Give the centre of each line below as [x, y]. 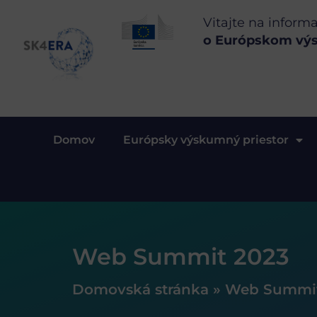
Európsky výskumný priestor [206, 140]
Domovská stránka [140, 289]
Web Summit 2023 [181, 256]
